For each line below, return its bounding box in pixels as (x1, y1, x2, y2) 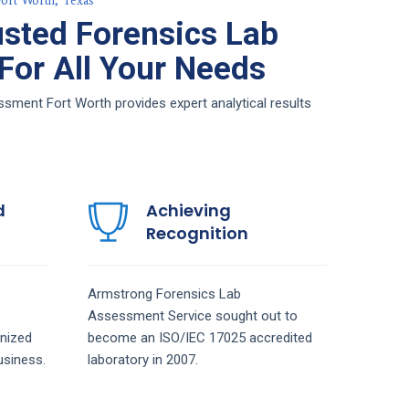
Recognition (145, 221, 248, 245)
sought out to (215, 307, 298, 324)
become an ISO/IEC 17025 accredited (87, 329, 312, 346)
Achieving (145, 198, 231, 222)
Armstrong (87, 285, 156, 302)
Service (167, 307, 215, 324)
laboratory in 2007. (87, 351, 198, 368)
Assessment (87, 307, 168, 324)
